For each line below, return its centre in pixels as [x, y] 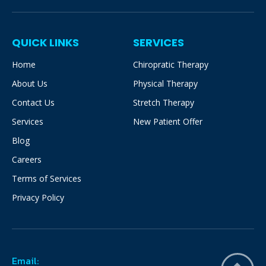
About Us [30, 83]
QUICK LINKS [45, 42]
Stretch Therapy [164, 102]
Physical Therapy [165, 83]
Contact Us [33, 102]
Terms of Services [47, 178]
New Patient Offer [168, 121]
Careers [27, 159]
